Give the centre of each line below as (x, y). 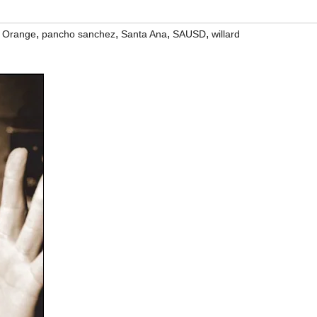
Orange (19, 34)
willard (226, 34)
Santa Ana (144, 34)
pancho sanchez (79, 34)
